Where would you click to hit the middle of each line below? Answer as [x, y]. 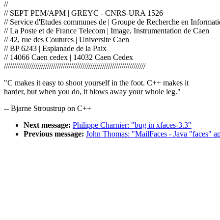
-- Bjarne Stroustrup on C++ [48, 109]
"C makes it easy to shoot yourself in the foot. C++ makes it [96, 83]
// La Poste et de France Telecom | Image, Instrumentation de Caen [107, 31]
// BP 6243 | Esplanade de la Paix [55, 49]
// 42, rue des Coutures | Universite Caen [67, 40]
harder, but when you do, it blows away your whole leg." [92, 92]
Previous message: [54, 134]
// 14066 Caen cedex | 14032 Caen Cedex [69, 57]
